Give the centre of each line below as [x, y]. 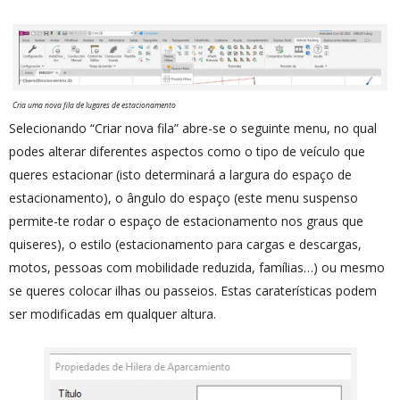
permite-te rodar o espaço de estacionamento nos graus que [186, 221]
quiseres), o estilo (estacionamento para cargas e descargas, [185, 244]
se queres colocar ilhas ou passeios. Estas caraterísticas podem [193, 290]
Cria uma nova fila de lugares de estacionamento [94, 105]
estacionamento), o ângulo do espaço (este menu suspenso [183, 197]
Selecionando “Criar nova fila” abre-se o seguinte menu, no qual [193, 128]
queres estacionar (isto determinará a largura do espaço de [180, 174]
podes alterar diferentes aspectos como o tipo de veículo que [187, 151]
